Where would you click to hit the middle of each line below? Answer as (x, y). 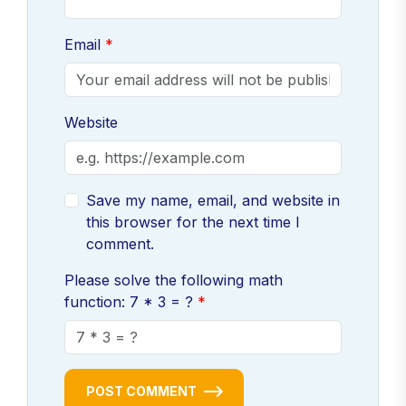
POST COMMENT (141, 391)
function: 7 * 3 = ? (131, 302)
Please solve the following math (174, 280)
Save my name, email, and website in (213, 201)
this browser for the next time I (193, 222)
